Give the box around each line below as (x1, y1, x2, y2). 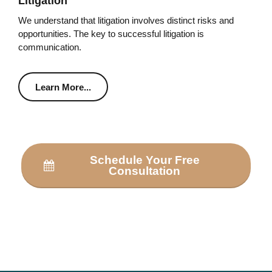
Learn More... (35, 81, 92, 92)
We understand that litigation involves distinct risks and (18, 15, 234, 25)
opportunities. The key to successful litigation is (18, 28, 204, 39)
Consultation (109, 164, 181, 177)
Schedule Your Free (89, 153, 200, 166)
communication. (18, 41, 81, 52)
